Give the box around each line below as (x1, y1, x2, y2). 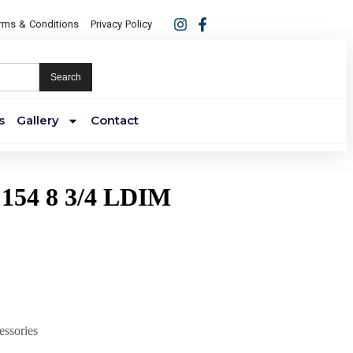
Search (50, 72, 81, 83)
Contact (90, 113, 139, 128)
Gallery (16, 113, 59, 128)
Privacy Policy (91, 18, 153, 30)
